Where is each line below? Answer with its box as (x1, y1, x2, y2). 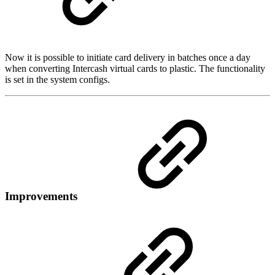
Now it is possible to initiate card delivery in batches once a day (5, 52, 250, 63)
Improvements (5, 190, 77, 203)
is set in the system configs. (5, 74, 110, 85)
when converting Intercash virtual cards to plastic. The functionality (5, 63, 265, 74)
